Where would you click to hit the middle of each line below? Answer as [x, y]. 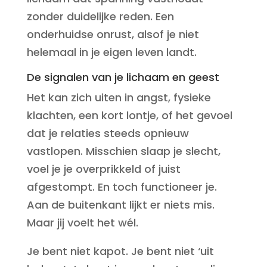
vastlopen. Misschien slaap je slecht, [123, 151]
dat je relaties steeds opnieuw [108, 133]
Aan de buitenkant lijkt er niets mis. [120, 205]
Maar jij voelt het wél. [82, 223]
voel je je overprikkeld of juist [103, 169]
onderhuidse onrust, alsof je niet [113, 34]
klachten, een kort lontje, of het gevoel [129, 115]
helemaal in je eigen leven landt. [111, 52]
